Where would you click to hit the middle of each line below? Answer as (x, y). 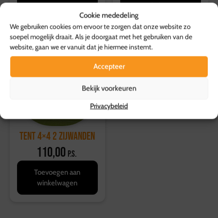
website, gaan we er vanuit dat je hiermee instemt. (81, 47)
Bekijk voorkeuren (109, 88)
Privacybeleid (109, 106)
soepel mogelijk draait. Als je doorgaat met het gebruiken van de (101, 36)
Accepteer (109, 66)
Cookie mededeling (109, 15)
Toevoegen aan (57, 173)
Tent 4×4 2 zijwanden (57, 137)
